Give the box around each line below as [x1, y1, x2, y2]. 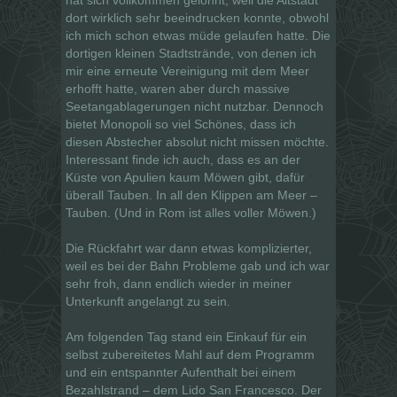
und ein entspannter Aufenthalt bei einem [66, 364, 296, 379]
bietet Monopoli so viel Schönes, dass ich [66, 116, 296, 131]
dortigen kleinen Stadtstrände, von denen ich [66, 45, 316, 60]
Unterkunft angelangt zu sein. [66, 293, 230, 308]
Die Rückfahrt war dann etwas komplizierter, [66, 240, 312, 255]
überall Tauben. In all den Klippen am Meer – [66, 187, 317, 202]
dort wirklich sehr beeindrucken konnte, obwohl [66, 10, 329, 25]
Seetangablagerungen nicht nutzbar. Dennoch [66, 98, 323, 113]
